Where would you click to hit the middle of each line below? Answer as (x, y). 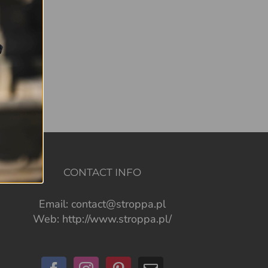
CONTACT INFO (103, 172)
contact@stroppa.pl (119, 204)
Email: (55, 204)
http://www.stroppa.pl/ (117, 219)
